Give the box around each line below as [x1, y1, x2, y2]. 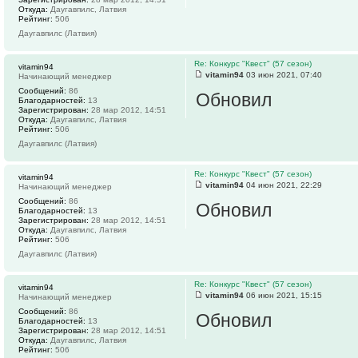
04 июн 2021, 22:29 [244, 180, 322, 189]
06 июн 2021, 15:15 [244, 290, 322, 300]
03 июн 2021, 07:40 [244, 70, 322, 79]
